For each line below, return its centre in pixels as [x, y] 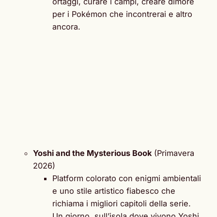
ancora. [66, 26]
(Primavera [173, 153]
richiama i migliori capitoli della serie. [122, 203]
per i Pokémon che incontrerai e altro [122, 14]
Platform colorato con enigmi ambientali [127, 178]
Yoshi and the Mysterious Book [92, 153]
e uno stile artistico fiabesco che [114, 191]
